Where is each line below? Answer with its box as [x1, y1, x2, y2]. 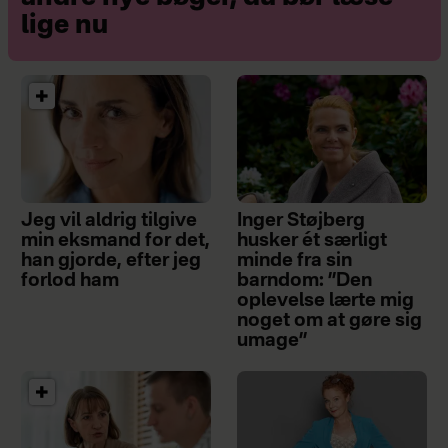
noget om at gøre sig [237, 312, 423, 331]
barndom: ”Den [237, 272, 373, 291]
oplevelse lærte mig [237, 292, 415, 311]
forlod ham [20, 272, 119, 291]
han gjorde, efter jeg [20, 252, 201, 271]
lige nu [20, 13, 108, 40]
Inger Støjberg [237, 212, 366, 231]
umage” [237, 332, 309, 351]
